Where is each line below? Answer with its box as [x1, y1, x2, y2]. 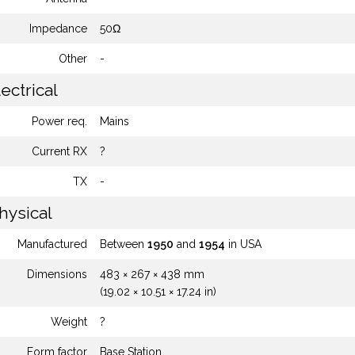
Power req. [32, 115, 87, 128]
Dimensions [27, 268, 87, 281]
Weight [51, 315, 87, 328]
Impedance [29, 22, 87, 35]
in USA [225, 238, 261, 250]
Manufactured [17, 238, 87, 250]
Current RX [32, 145, 87, 158]
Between [100, 238, 147, 250]
